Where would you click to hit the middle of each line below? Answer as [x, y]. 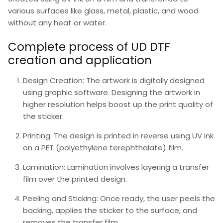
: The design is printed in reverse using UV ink [132, 135]
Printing [37, 135]
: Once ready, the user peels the [156, 198]
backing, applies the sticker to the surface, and [110, 210]
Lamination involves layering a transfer [137, 167]
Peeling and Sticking [60, 198]
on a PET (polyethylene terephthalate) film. [103, 147]
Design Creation [53, 80]
